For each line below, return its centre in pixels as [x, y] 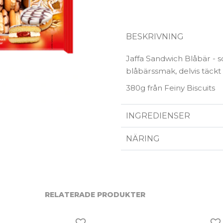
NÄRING [144, 138]
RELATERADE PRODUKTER [95, 194]
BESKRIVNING [155, 36]
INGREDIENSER [159, 115]
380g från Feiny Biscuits [171, 88]
